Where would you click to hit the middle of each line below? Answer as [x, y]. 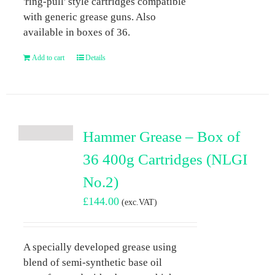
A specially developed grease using [101, 247]
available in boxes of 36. [76, 32]
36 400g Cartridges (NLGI [165, 159]
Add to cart [48, 57]
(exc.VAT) [139, 202]
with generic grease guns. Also [89, 17]
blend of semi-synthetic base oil [92, 262]
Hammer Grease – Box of [161, 136]
